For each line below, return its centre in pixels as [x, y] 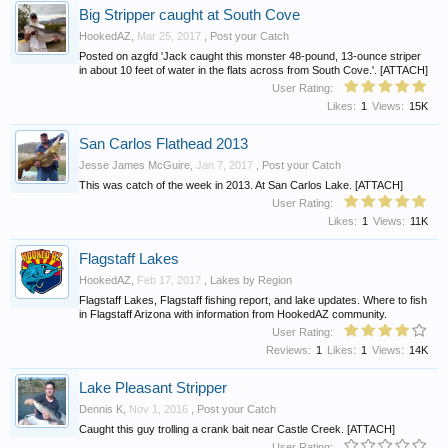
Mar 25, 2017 [169, 36]
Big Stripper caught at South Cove [189, 15]
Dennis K [101, 409]
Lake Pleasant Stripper [153, 388]
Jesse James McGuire [134, 165]
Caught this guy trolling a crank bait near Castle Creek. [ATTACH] [237, 428]
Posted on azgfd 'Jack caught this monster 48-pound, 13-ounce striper [250, 55]
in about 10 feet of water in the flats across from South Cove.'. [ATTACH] [253, 69]
